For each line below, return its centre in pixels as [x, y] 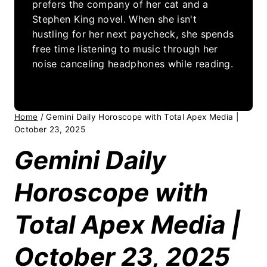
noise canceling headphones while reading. [133, 63]
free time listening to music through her [125, 49]
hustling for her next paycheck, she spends [133, 34]
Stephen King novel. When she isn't [114, 19]
